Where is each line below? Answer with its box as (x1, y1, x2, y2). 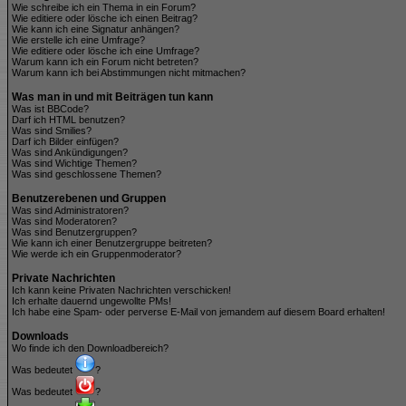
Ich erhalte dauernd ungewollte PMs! (12, 295, 171, 306)
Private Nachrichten (12, 272, 115, 285)
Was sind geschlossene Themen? (12, 169, 161, 179)
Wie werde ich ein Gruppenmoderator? (12, 248, 181, 259)
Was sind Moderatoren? (12, 216, 117, 227)
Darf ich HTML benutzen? (12, 114, 125, 125)
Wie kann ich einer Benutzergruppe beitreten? (12, 237, 212, 248)
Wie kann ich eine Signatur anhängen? (12, 24, 179, 34)
